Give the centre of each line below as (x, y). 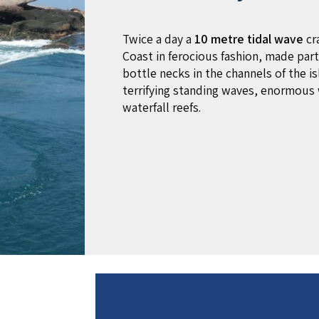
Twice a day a (159, 39)
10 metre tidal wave (249, 39)
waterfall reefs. (162, 108)
